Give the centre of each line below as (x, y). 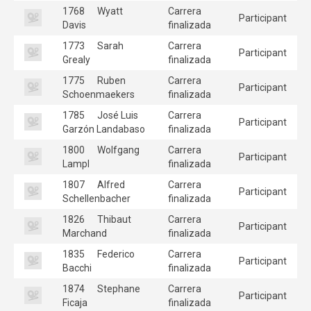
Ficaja (75, 302)
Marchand (85, 233)
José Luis (117, 115)
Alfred (110, 184)
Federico (115, 254)
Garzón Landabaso (104, 129)
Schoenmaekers (99, 94)
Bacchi (77, 268)
